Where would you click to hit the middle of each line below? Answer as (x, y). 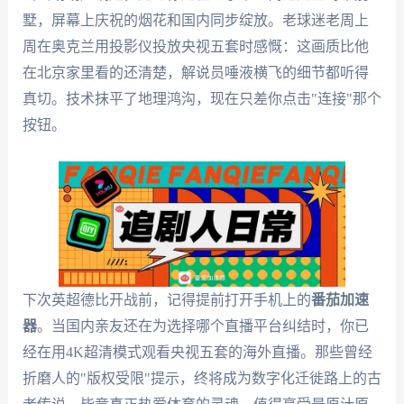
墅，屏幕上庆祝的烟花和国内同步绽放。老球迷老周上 (195, 21)
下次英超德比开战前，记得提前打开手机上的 (166, 299)
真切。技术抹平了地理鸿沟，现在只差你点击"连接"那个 (202, 99)
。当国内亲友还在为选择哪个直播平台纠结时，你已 (202, 326)
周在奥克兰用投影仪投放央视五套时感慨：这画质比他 (195, 47)
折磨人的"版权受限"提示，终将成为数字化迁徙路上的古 (202, 378)
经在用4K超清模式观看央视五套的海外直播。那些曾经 (197, 352)
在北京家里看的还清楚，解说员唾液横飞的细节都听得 (195, 73)
